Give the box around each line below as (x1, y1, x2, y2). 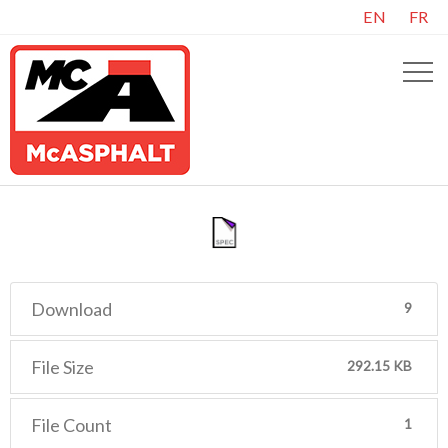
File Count (31, 413, 112, 436)
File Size (31, 355, 94, 378)
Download (31, 297, 112, 320)
